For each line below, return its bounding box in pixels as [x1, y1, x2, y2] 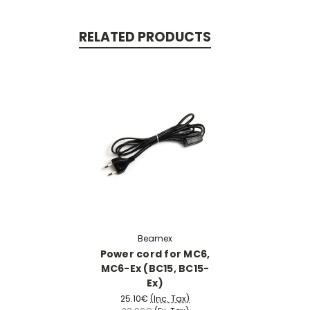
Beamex [138, 232, 172, 244]
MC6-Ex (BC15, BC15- [100, 261, 210, 275]
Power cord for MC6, [100, 246, 210, 261]
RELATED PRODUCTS [78, 27, 211, 46]
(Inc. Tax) [150, 293, 190, 305]
